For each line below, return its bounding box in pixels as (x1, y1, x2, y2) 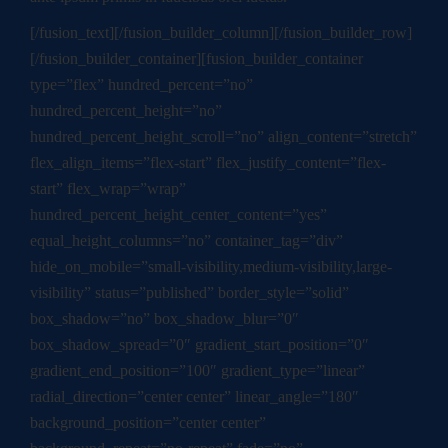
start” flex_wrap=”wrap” (30, 180, 186, 198)
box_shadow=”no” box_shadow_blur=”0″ (30, 310, 299, 328)
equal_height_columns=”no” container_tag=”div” (30, 232, 343, 250)
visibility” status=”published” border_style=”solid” (30, 284, 349, 302)
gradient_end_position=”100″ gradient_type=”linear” (30, 362, 365, 380)
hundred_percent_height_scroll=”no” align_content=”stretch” (30, 128, 417, 146)
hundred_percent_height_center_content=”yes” (30, 206, 327, 224)
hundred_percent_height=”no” (30, 102, 222, 120)
